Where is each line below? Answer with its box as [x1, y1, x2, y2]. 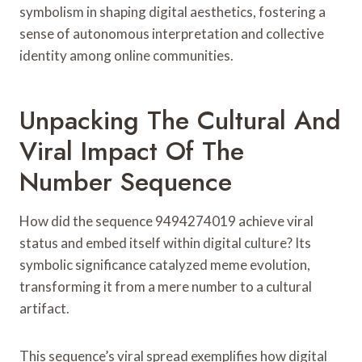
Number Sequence [19, 162, 232, 200]
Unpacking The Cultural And [19, 101, 341, 139]
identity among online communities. [19, 46, 234, 64]
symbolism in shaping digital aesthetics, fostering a [19, 2, 326, 20]
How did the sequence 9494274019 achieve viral [19, 212, 314, 229]
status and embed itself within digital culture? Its [19, 234, 311, 251]
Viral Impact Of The [19, 132, 244, 170]
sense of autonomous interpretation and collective [19, 24, 324, 42]
